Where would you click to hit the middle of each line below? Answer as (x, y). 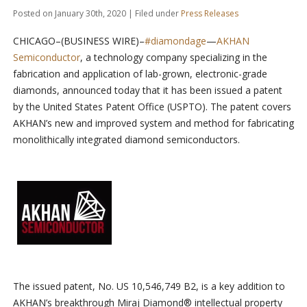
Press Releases (209, 14)
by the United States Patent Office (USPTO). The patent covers (152, 107)
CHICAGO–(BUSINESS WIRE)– (78, 41)
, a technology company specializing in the (173, 58)
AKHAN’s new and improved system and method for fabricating (153, 123)
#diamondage (175, 41)
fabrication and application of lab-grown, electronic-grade (140, 74)
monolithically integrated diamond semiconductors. (126, 140)
